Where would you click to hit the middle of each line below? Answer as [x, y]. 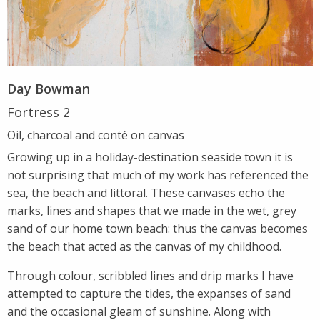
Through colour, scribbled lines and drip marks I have [150, 275]
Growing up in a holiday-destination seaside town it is [150, 157]
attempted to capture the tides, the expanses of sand [149, 293]
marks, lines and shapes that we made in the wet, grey [152, 210]
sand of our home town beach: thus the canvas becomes [157, 228]
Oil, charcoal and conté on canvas [96, 135]
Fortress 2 [39, 112]
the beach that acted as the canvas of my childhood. [146, 246]
